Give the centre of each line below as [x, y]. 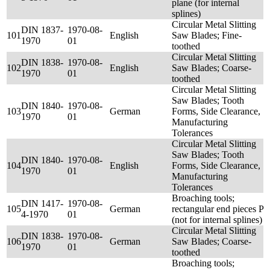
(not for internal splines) [217, 220]
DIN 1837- [42, 30]
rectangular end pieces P [218, 209]
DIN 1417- [42, 203]
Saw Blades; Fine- [207, 35]
